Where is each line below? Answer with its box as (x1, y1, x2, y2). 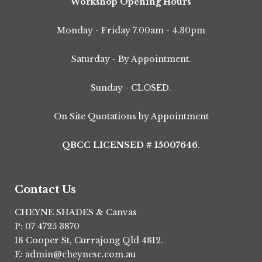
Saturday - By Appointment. (71, 53, 191, 64)
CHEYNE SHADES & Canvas (15, 206, 137, 218)
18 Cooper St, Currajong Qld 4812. (15, 235, 163, 246)
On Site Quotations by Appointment (53, 111, 209, 122)
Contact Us (15, 182, 76, 196)
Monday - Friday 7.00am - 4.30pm (57, 25, 205, 36)
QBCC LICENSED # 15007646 (62, 139, 198, 150)
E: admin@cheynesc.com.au (15, 249, 136, 260)
